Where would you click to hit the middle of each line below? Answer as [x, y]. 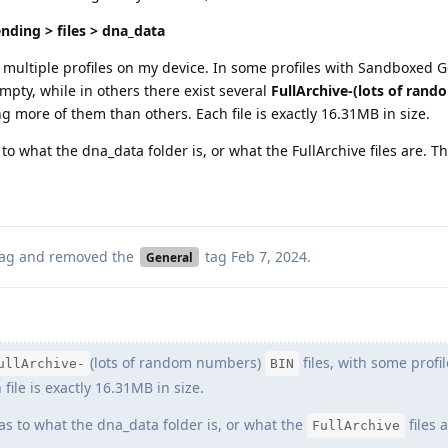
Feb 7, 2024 [268, 256]
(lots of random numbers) [177, 362]
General [169, 256]
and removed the [76, 256]
